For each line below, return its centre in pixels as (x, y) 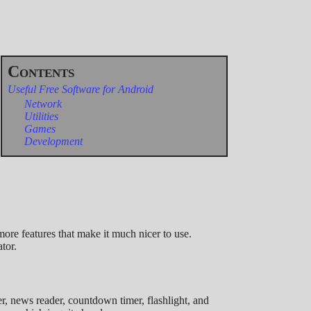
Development (53, 142)
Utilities (41, 117)
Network (43, 104)
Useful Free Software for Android (80, 90)
